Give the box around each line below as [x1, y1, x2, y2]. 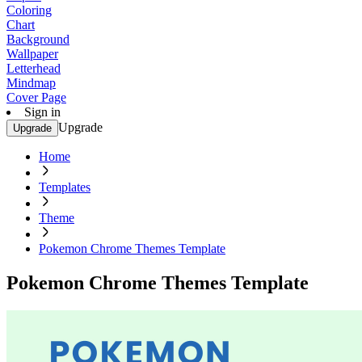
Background [6, 32, 69, 46]
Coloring [6, 3, 52, 17]
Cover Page [6, 90, 66, 104]
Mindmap [6, 76, 56, 90]
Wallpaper [6, 47, 58, 61]
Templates [39, 180, 90, 194]
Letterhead [6, 61, 61, 75]
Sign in [24, 105, 61, 119]
